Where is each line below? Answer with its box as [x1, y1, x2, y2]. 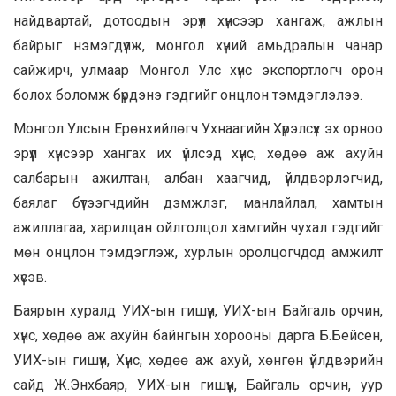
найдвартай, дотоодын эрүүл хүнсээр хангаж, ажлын [13, 11, 383, 29]
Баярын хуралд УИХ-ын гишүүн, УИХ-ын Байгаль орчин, [13, 301, 383, 319]
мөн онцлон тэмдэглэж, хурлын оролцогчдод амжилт [13, 243, 383, 261]
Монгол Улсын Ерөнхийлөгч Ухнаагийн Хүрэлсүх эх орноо [13, 119, 383, 137]
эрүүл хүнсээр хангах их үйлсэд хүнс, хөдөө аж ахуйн [13, 144, 383, 162]
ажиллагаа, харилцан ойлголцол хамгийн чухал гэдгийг [13, 218, 383, 236]
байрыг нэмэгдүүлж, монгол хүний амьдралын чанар [13, 36, 383, 54]
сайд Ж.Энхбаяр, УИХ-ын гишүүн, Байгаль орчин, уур [13, 376, 383, 393]
